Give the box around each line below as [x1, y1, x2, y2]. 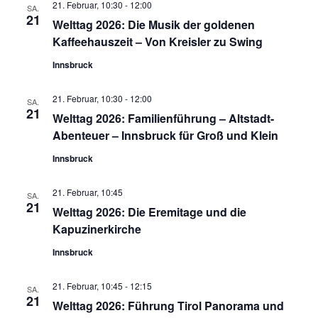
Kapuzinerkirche [52, 220, 141, 237]
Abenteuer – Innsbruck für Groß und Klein [52, 126, 278, 143]
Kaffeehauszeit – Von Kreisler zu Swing [52, 33, 263, 50]
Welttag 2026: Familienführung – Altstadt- [52, 109, 274, 126]
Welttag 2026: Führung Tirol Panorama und [52, 297, 284, 314]
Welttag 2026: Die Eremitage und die [52, 203, 246, 220]
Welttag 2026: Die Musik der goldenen [52, 16, 255, 33]
